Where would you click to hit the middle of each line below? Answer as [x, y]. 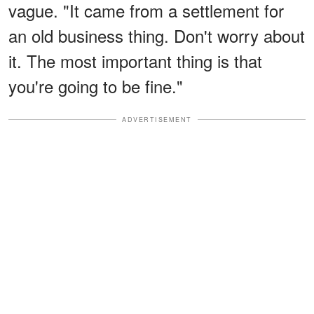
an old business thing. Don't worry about [157, 35]
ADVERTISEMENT [157, 119]
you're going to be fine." [96, 86]
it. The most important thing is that [135, 60]
